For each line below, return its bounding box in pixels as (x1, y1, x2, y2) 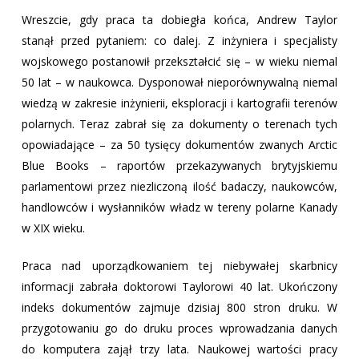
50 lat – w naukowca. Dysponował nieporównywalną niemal (21, 75, 338, 90)
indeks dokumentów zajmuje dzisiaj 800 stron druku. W (21, 300, 338, 315)
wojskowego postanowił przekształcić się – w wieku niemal (21, 54, 338, 69)
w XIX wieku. (21, 220, 85, 236)
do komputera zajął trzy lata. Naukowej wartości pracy (21, 341, 338, 357)
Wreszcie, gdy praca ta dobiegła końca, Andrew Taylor (21, 12, 338, 27)
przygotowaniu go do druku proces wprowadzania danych (21, 321, 338, 336)
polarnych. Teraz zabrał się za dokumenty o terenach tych (21, 116, 338, 131)
